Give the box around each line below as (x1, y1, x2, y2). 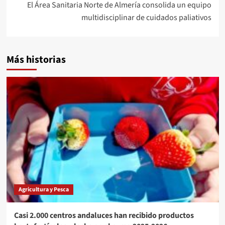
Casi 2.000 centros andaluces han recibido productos (14, 209, 194, 221)
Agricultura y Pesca (18, 185, 69, 194)
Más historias (6, 52, 66, 67)
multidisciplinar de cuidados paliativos (81, 12, 211, 23)
